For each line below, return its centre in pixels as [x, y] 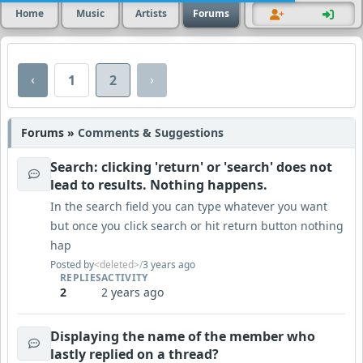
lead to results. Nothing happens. [159, 185]
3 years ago [169, 265]
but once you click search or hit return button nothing [197, 226]
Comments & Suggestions [151, 132]
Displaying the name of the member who [183, 336]
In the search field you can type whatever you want [189, 206]
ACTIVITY [125, 278]
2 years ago [133, 292]
